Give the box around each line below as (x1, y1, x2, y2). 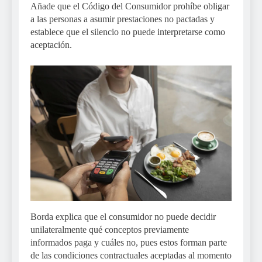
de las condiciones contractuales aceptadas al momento (30, 250, 232, 260)
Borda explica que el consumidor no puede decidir (30, 211, 216, 222)
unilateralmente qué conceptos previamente (30, 224, 189, 235)
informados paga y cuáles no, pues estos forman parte (30, 237, 227, 247)
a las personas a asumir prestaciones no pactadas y (30, 13, 215, 24)
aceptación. (30, 39, 72, 50)
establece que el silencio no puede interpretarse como (30, 26, 225, 37)
